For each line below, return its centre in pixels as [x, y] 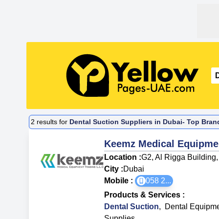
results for [52, 122]
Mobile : [120, 180]
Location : [123, 157]
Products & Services [142, 195]
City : [114, 169]
